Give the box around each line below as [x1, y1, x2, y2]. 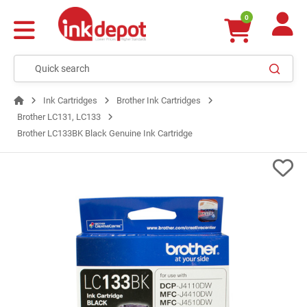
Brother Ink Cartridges [116, 95, 201, 106]
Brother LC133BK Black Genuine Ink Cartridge [17, 128, 193, 138]
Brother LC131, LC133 [17, 112, 101, 122]
